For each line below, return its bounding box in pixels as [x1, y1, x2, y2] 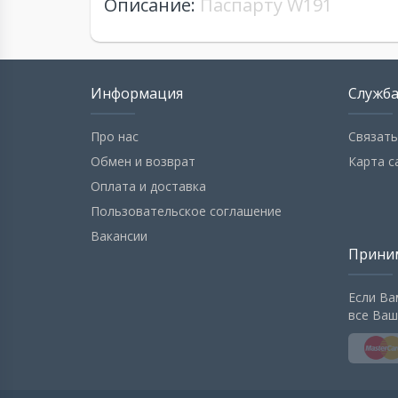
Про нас [91, 128, 139, 146]
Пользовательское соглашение [91, 203, 282, 220]
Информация [91, 84, 183, 104]
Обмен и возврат [91, 153, 195, 171]
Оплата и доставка [91, 178, 206, 195]
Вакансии [91, 227, 147, 245]
